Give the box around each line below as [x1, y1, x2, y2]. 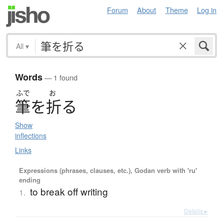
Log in [197, 4, 216, 15]
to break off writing [29, 184, 108, 198]
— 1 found [42, 72, 77, 83]
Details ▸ [184, 206, 207, 215]
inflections [15, 130, 46, 141]
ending [18, 175, 40, 185]
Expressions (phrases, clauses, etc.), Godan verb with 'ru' [18, 165, 197, 175]
